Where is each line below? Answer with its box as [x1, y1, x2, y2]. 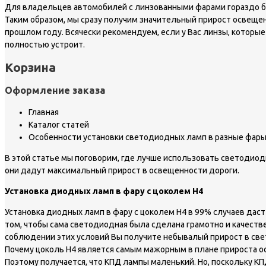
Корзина [5, 60, 56, 75]
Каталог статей [28, 120, 89, 130]
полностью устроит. [5, 40, 85, 50]
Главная [28, 107, 59, 118]
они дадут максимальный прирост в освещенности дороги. [5, 166, 239, 176]
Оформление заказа [5, 84, 106, 96]
